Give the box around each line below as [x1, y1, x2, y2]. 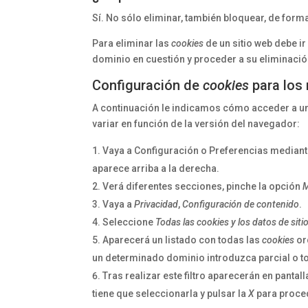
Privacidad [134, 199, 179, 210]
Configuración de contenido [182, 199, 300, 210]
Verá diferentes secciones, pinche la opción [102, 181, 303, 192]
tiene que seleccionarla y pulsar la [92, 288, 249, 299]
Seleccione [102, 217, 156, 228]
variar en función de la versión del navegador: [92, 118, 300, 129]
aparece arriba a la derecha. [92, 163, 220, 174]
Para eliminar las [92, 38, 172, 49]
